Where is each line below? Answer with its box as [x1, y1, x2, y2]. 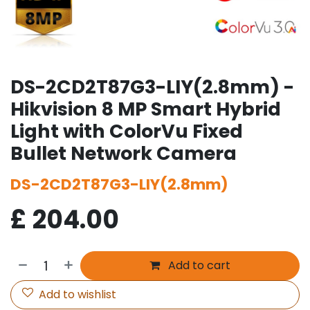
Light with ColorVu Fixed [10, 118, 243, 144]
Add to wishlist [39, 286, 116, 302]
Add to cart [165, 257, 231, 273]
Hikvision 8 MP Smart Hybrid [10, 95, 281, 122]
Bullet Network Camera [10, 140, 237, 166]
